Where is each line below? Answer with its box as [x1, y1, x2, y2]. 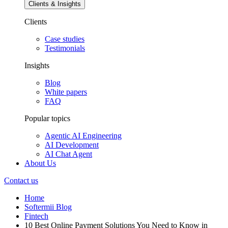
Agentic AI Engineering [45, 131, 122, 140]
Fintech [24, 212, 48, 221]
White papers [45, 88, 87, 97]
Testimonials [45, 44, 85, 53]
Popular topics [24, 114, 70, 123]
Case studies [45, 35, 84, 44]
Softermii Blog [24, 203, 72, 212]
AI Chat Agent [45, 150, 92, 159]
